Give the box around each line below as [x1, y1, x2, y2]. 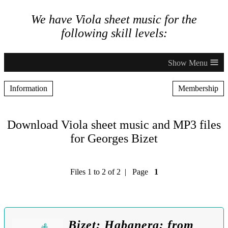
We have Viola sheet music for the [31, 13, 197, 26]
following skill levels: [61, 26, 167, 40]
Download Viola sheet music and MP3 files [7, 118, 221, 132]
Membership [178, 84, 218, 93]
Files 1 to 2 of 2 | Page [70, 167, 154, 177]
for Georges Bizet [70, 132, 158, 146]
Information [10, 84, 47, 93]
